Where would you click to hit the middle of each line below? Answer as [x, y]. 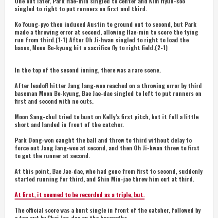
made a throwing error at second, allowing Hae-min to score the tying [106, 32]
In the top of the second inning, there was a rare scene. [88, 70]
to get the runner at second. [52, 155]
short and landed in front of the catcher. [69, 124]
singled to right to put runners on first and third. [81, 9]
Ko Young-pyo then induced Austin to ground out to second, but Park [106, 24]
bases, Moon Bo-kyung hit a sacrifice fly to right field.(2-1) [91, 47]
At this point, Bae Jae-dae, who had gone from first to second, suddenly [109, 171]
